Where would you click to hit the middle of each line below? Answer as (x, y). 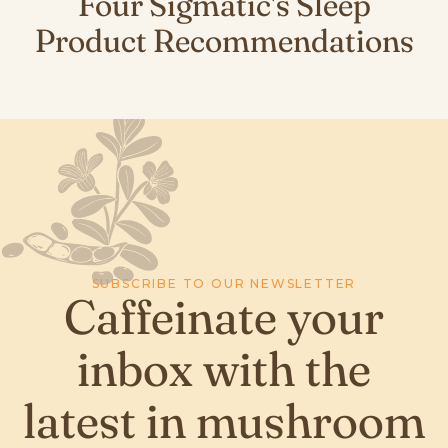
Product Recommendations (224, 40)
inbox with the (224, 368)
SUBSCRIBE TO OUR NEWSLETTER (224, 283)
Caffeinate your (224, 316)
